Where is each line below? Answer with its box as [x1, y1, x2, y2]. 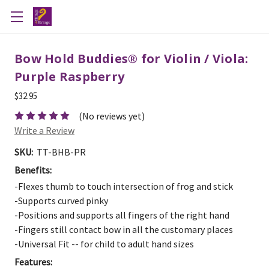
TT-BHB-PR [37, 146, 86, 159]
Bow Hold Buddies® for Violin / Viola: [14, 50, 249, 67]
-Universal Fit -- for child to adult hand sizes [14, 238, 194, 250]
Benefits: [14, 164, 52, 177]
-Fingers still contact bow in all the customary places [14, 223, 233, 236]
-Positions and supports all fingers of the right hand [14, 209, 229, 222]
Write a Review [14, 124, 74, 137]
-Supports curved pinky [14, 195, 108, 207]
